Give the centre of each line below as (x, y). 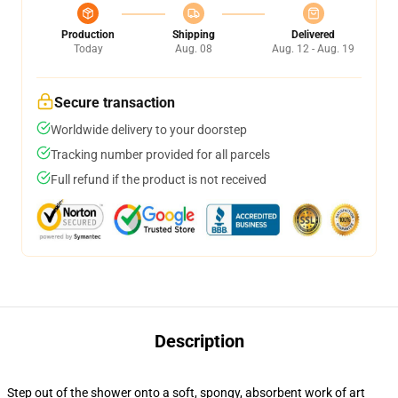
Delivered (313, 35)
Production (88, 35)
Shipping (193, 35)
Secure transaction (115, 103)
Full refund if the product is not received (159, 179)
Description (199, 341)
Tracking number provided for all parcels (160, 155)
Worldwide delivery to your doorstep (149, 130)
